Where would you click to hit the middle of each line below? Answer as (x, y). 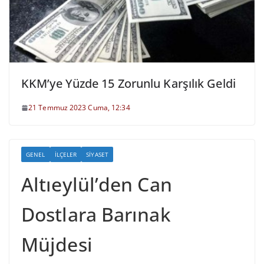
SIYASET (97, 154)
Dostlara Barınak (96, 214)
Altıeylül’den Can (97, 184)
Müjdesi (57, 244)
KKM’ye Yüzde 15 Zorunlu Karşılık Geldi (128, 83)
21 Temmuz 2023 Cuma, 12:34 (79, 107)
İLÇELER (66, 154)
